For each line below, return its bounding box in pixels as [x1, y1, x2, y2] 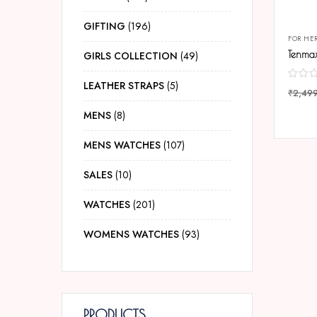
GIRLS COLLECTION [83, 49, 178, 63]
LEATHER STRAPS [83, 79, 164, 93]
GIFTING [83, 19, 125, 33]
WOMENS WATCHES [83, 227, 179, 241]
